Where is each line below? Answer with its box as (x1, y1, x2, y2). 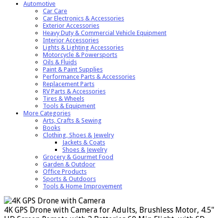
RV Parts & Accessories (43, 87, 106, 95)
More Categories (23, 109, 71, 117)
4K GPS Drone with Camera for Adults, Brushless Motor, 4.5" (4, 205, 214, 215)
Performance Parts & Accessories (43, 73, 135, 80)
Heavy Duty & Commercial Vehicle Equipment (43, 29, 166, 36)
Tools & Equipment (43, 102, 95, 109)
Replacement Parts (43, 80, 94, 88)
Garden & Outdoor (43, 160, 95, 168)
